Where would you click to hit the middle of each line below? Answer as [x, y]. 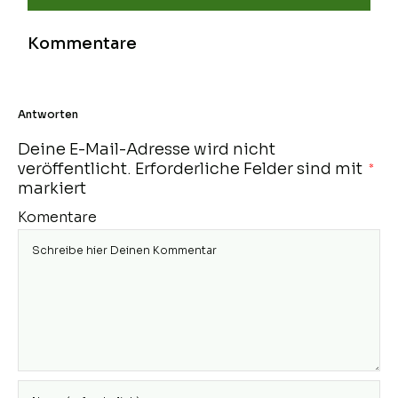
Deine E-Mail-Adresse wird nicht [147, 149]
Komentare [57, 217]
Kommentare [83, 43]
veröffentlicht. [75, 168]
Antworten [48, 114]
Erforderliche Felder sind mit [251, 168]
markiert [52, 188]
